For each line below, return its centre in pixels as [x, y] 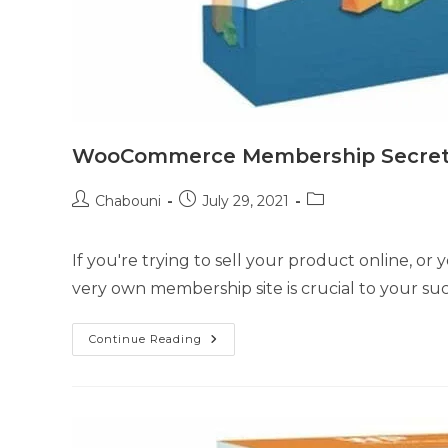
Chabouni [128, 201]
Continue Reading [145, 339]
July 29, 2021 [245, 201]
